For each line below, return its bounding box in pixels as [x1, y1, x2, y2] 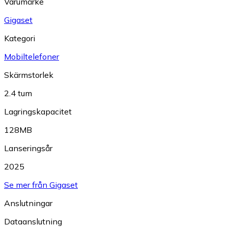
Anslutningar [4, 198, 52, 208]
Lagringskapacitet [4, 106, 72, 117]
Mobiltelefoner [4, 51, 59, 62]
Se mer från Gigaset [4, 180, 78, 190]
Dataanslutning [4, 216, 62, 226]
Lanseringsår [4, 143, 52, 153]
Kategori [4, 33, 35, 43]
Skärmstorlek [4, 70, 53, 80]
